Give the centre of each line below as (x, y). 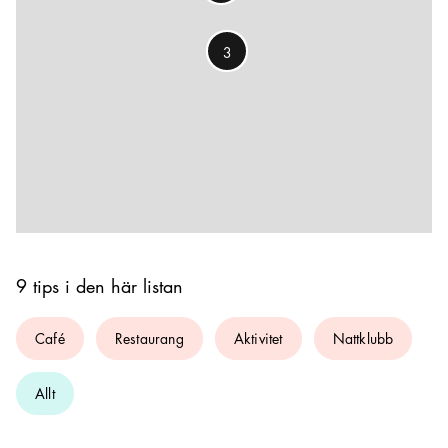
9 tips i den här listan (99, 286)
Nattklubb (363, 338)
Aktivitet (258, 338)
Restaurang (149, 338)
